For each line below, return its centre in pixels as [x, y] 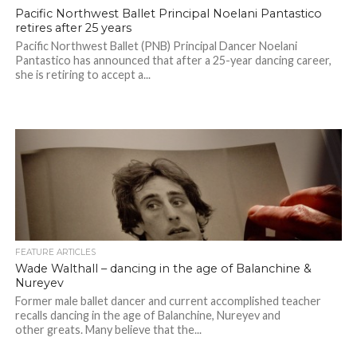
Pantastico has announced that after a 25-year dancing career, [173, 61]
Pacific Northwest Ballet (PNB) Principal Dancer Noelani [156, 46]
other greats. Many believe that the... [108, 330]
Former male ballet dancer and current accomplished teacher [168, 301]
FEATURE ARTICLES [55, 253]
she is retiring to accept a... [82, 75]
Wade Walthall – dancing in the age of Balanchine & [163, 269]
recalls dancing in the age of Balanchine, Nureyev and [147, 316]
